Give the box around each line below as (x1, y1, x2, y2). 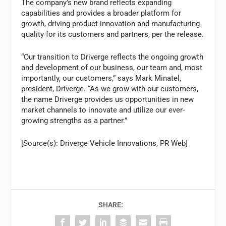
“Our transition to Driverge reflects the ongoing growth (21, 52, 204, 62)
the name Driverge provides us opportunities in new (21, 95, 194, 104)
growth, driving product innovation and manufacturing (21, 19, 200, 29)
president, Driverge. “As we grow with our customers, (21, 84, 199, 94)
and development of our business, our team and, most (21, 63, 203, 73)
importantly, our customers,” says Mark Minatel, (21, 74, 182, 83)
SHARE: (98, 201, 123, 209)
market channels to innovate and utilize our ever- (21, 105, 185, 115)
